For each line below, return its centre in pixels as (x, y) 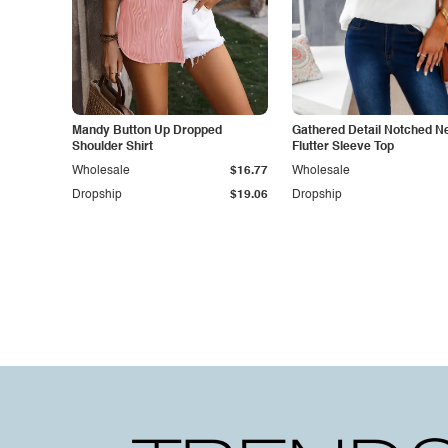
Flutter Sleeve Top (343, 147)
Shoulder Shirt (112, 147)
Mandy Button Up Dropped (147, 131)
